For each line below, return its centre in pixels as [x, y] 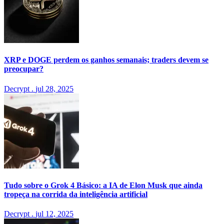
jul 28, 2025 [54, 88]
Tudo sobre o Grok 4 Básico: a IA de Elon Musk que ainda [103, 185]
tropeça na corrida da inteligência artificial [76, 194]
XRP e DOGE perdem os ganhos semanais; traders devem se [106, 60]
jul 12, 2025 [54, 214]
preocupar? [24, 69]
